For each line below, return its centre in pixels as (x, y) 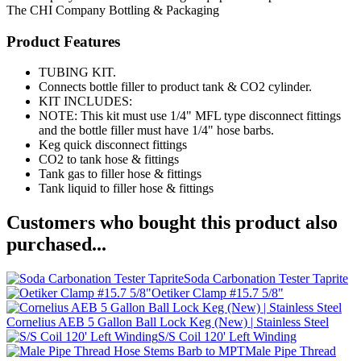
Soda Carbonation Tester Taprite (266, 279)
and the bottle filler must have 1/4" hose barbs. (156, 131)
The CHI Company (56, 10)
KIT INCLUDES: (85, 102)
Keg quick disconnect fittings (113, 145)
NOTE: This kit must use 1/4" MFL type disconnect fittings (190, 116)
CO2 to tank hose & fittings (109, 160)
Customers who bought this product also (172, 223)
